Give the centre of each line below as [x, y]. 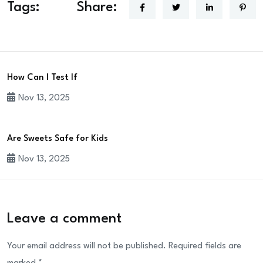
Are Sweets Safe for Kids [58, 139]
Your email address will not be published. [87, 247]
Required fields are [205, 247]
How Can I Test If [42, 78]
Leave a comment [64, 219]
